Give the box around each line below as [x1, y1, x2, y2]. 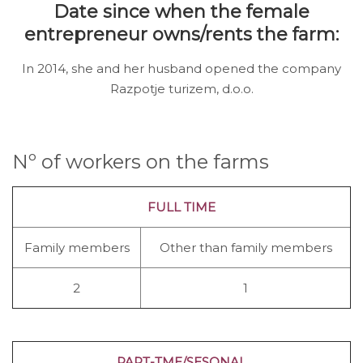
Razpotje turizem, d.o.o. [109, 80, 254, 96]
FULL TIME [147, 199, 216, 215]
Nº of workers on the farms [12, 149, 269, 173]
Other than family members [159, 239, 332, 255]
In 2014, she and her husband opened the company [22, 60, 341, 76]
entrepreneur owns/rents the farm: [24, 23, 339, 45]
